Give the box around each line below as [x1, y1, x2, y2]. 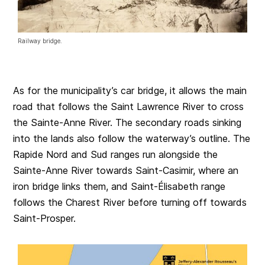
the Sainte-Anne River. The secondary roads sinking [13, 116, 242, 128]
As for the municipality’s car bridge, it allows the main [13, 84, 247, 96]
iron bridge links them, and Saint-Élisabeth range [13, 180, 226, 192]
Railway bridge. [18, 37, 63, 44]
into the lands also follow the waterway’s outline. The [13, 132, 251, 144]
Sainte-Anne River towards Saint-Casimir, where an [13, 164, 239, 176]
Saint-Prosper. [13, 212, 76, 224]
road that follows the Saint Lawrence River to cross [13, 100, 244, 112]
